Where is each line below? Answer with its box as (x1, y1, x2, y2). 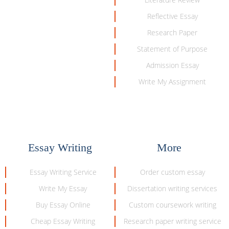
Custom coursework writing (128, 199, 216, 210)
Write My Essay (39, 183, 87, 193)
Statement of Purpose (137, 43, 208, 54)
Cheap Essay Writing (31, 216, 95, 226)
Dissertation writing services (127, 183, 217, 193)
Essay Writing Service (29, 167, 97, 177)
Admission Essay (146, 60, 199, 70)
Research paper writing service (123, 216, 221, 226)
